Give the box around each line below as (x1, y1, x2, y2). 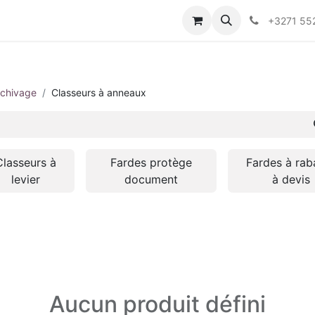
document (124, 172, 179, 186)
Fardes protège (110, 155, 193, 169)
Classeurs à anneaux (51, 86, 146, 98)
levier (11, 172, 41, 186)
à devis (272, 172, 311, 186)
